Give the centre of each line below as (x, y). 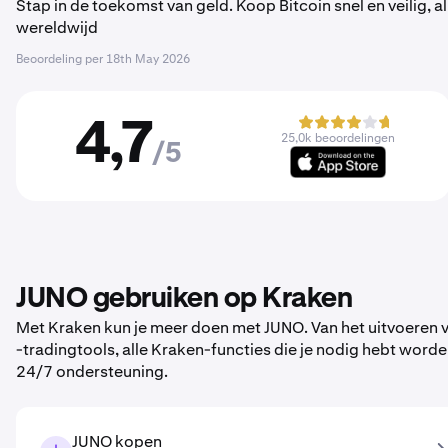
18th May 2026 (148, 59)
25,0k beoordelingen (337, 138)
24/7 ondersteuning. (92, 371)
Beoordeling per (61, 59)
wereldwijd (57, 27)
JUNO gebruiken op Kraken (184, 299)
